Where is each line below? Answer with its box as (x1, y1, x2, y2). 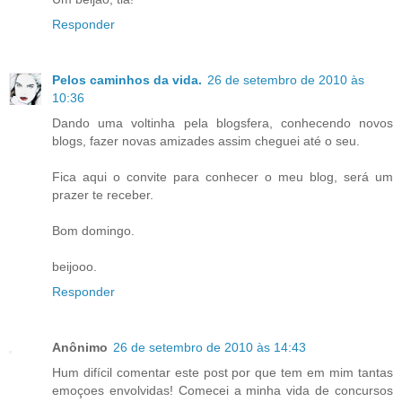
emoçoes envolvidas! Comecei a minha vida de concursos (52, 382, 393, 398)
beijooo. (52, 258, 97, 274)
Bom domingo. (52, 223, 135, 238)
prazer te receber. (52, 187, 153, 202)
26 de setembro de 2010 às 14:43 (113, 339, 306, 354)
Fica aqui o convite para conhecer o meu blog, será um (52, 169, 393, 184)
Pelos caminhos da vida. (52, 72, 202, 87)
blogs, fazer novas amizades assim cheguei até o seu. (52, 133, 360, 148)
